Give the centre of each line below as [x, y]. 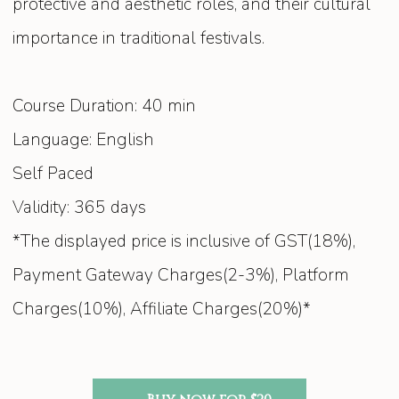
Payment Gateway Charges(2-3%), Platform [181, 276]
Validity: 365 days [80, 208]
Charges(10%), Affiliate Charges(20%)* [162, 309]
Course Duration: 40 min [105, 106]
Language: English [84, 140]
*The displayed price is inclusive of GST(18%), [184, 242]
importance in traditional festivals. [139, 39]
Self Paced [53, 174]
